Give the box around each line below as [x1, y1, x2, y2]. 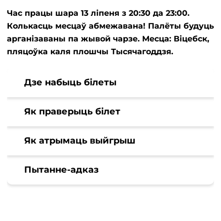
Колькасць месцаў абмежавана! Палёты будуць [7, 21, 214, 31]
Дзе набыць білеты [24, 77, 116, 88]
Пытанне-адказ [24, 164, 99, 176]
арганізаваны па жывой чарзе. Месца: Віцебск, [7, 34, 209, 44]
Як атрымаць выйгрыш [24, 135, 135, 147]
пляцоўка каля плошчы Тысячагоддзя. [7, 47, 173, 57]
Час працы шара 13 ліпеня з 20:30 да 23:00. [7, 8, 189, 18]
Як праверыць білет [24, 106, 120, 117]
